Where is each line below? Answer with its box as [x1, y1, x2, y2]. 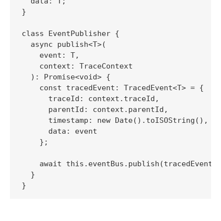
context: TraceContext [22, 61, 133, 71]
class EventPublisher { [22, 29, 119, 38]
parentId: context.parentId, [22, 105, 168, 114]
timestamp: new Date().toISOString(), [22, 115, 208, 125]
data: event [22, 126, 97, 136]
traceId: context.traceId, [22, 94, 159, 103]
